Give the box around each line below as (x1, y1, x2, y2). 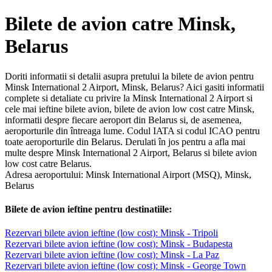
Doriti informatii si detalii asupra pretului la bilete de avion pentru (5, 70, 254, 81)
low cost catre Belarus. (5, 158, 92, 169)
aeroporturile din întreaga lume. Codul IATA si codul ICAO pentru (5, 125, 260, 136)
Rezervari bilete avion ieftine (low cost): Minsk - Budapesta (5, 239, 233, 250)
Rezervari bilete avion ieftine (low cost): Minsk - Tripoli (5, 228, 218, 239)
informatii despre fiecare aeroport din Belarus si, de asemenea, (5, 114, 242, 125)
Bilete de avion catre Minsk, (5, 13, 236, 35)
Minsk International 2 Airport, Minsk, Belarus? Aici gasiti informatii (5, 81, 264, 92)
